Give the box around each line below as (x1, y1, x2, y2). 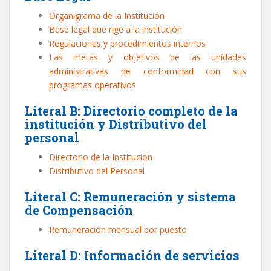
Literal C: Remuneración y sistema (25, 189, 236, 204)
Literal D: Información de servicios (25, 247, 240, 263)
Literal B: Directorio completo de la (25, 103, 238, 119)
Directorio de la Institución (49, 151, 152, 163)
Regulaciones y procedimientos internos (49, 38, 206, 49)
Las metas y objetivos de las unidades (49, 51, 246, 63)
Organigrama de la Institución (49, 10, 165, 21)
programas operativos (49, 79, 136, 91)
